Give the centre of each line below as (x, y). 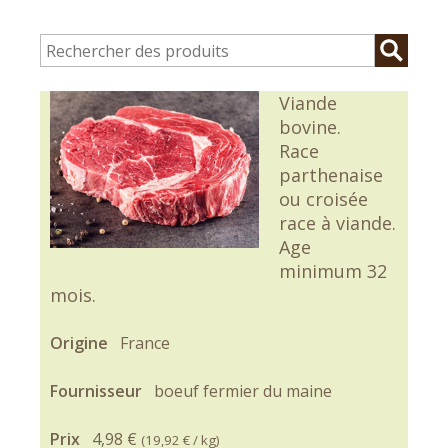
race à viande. (337, 223)
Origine (81, 343)
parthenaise (330, 175)
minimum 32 (332, 271)
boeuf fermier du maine (243, 391)
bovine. (309, 127)
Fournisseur (98, 391)
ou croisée (323, 199)
